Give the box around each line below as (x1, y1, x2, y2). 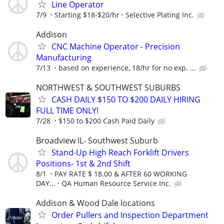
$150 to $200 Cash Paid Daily (58, 116, 154, 125)
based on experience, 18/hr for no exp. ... (58, 62, 196, 72)
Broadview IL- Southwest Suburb (36, 135, 158, 146)
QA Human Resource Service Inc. (61, 178, 171, 188)
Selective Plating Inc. (125, 9, 194, 19)
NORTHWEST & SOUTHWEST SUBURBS (36, 82, 180, 93)
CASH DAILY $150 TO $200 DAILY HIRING (51, 94, 200, 105)
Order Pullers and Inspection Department (51, 209, 208, 221)
